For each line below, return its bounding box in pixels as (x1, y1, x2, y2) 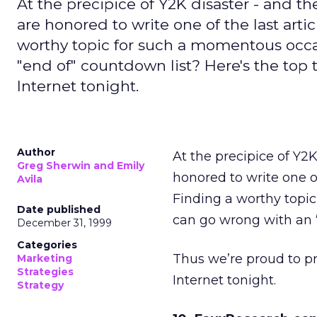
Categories (17, 238, 77, 251)
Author (17, 146, 55, 158)
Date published (17, 203, 100, 216)
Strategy (17, 279, 64, 292)
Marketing (17, 252, 72, 265)
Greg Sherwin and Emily (17, 159, 144, 172)
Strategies (17, 265, 74, 278)
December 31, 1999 (17, 217, 112, 229)
